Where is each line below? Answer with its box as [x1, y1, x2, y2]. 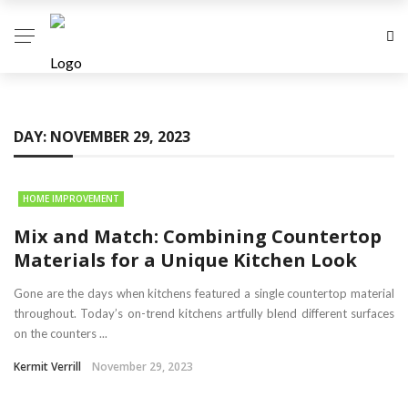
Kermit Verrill [14, 359, 81, 374]
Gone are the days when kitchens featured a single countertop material [14, 286, 394, 301]
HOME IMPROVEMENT [23, 192, 119, 205]
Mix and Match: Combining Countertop [14, 224, 382, 249]
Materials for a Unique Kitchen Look [14, 248, 357, 272]
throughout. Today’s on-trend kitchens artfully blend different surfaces [14, 306, 394, 321]
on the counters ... [14, 326, 107, 341]
